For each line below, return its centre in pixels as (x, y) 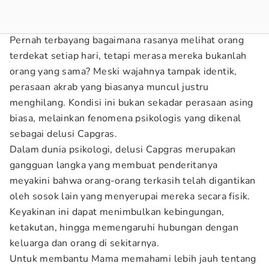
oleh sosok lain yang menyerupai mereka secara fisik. (130, 196)
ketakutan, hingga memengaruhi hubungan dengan (124, 228)
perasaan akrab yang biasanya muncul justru (109, 87)
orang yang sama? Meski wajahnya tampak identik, (123, 71)
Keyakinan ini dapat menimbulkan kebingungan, (117, 212)
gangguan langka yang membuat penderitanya (114, 165)
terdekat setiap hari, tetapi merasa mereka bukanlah (128, 56)
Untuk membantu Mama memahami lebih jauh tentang (133, 259)
